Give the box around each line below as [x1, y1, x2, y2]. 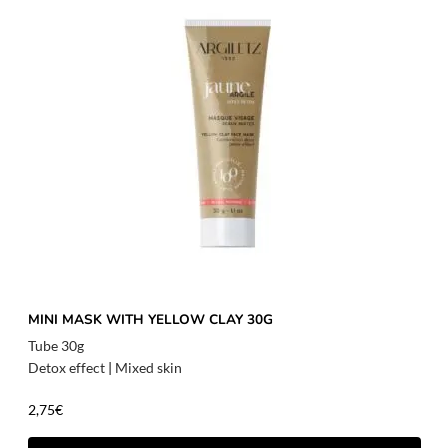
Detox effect [28, 359, 106, 377]
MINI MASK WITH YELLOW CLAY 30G [28, 309, 274, 329]
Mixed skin [115, 359, 183, 377]
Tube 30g [28, 337, 85, 355]
